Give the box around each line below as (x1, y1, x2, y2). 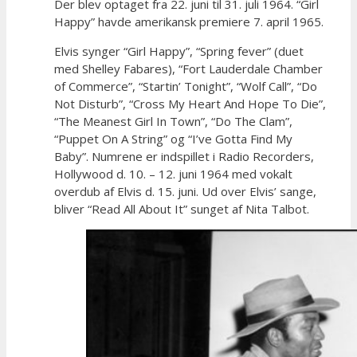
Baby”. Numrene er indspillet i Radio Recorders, (54, 147, 314, 164)
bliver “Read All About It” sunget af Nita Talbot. (54, 200, 309, 217)
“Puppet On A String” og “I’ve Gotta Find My (54, 130, 292, 147)
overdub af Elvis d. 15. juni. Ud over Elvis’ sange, (54, 182, 316, 199)
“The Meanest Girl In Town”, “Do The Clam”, (54, 112, 292, 129)
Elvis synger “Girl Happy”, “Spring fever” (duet (54, 42, 304, 59)
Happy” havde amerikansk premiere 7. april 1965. (54, 13, 324, 29)
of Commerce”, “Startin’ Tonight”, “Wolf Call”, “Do (54, 77, 317, 94)
